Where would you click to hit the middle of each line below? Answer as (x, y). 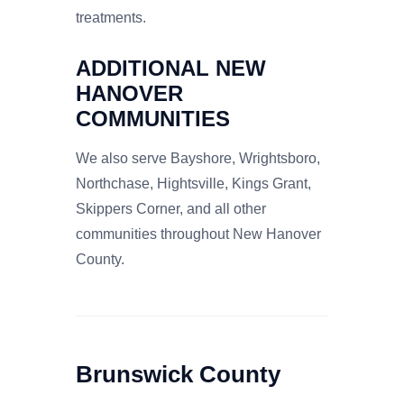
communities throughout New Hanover (198, 234)
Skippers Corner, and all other (171, 208)
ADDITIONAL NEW (171, 68)
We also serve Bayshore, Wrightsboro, (198, 158)
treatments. (111, 17)
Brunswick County (178, 374)
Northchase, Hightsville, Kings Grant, (193, 183)
